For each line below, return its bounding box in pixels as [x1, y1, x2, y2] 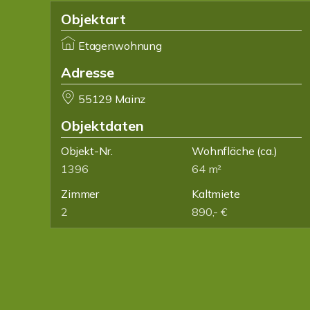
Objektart [61, 10, 126, 28]
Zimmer [61, 187, 100, 201]
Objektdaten [61, 117, 144, 134]
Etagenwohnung [77, 39, 162, 53]
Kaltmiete [192, 187, 240, 201]
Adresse [61, 64, 114, 81]
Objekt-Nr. [61, 144, 113, 158]
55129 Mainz [77, 92, 146, 106]
